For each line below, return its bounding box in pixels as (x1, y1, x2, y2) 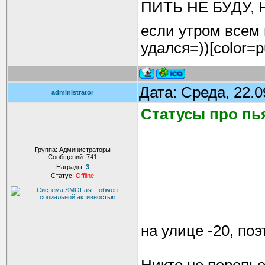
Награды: (56, 163, 86, 170)
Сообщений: (48, 153, 86, 160)
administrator (51, 89, 93, 96)
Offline (76, 172, 94, 179)
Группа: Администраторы (34, 146, 111, 153)
